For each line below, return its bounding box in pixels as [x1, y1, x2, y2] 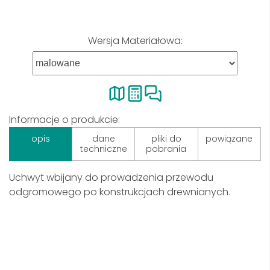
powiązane [206, 133, 253, 145]
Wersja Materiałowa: [87, 34, 183, 48]
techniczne [80, 143, 127, 155]
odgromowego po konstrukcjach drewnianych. [9, 185, 230, 199]
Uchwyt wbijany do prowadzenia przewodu [9, 171, 213, 184]
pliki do [151, 133, 181, 145]
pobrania [146, 143, 187, 155]
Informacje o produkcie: [9, 113, 120, 127]
